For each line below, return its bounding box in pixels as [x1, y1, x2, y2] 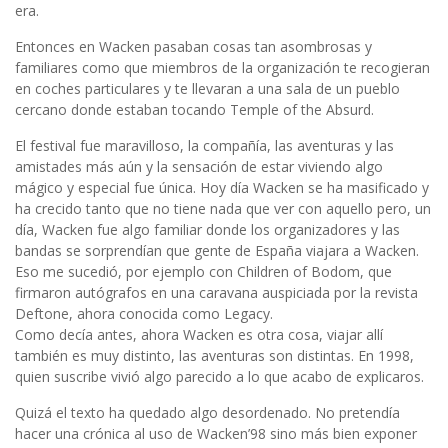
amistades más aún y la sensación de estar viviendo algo [15, 157, 383, 177]
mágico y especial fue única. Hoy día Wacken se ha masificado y [15, 178, 429, 198]
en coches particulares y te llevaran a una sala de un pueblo [15, 79, 400, 99]
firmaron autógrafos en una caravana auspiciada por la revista [15, 283, 418, 303]
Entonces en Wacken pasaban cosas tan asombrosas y [15, 37, 372, 57]
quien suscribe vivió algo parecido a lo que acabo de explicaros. [15, 367, 424, 387]
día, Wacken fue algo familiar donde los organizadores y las [15, 220, 400, 240]
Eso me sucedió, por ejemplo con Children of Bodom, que [15, 262, 392, 282]
